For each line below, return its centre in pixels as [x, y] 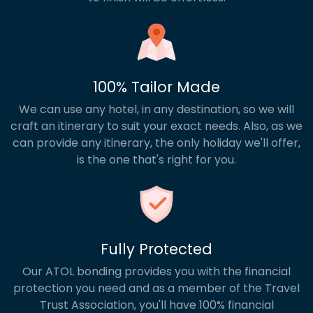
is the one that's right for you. [156, 160]
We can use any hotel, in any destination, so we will [156, 110]
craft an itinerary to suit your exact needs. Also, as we [156, 126]
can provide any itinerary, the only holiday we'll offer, [156, 143]
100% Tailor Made [156, 87]
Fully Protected [156, 249]
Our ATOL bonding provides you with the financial [156, 272]
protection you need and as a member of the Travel [156, 289]
